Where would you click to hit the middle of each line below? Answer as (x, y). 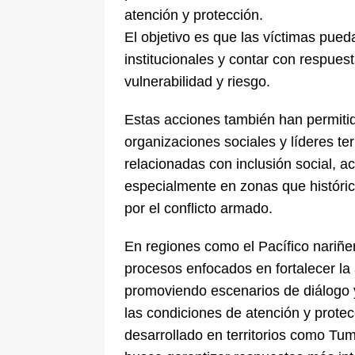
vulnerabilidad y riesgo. (197, 82)
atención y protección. (194, 15)
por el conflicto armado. (198, 209)
